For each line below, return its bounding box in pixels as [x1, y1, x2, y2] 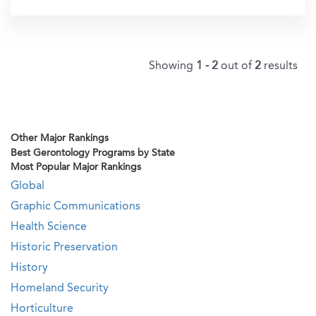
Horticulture [11, 303, 73, 315]
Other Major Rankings [11, 133, 109, 143]
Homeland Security [11, 283, 109, 294]
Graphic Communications [11, 201, 140, 212]
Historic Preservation [11, 242, 118, 253]
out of [221, 61, 255, 72]
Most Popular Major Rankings [11, 162, 141, 172]
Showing [149, 61, 196, 72]
